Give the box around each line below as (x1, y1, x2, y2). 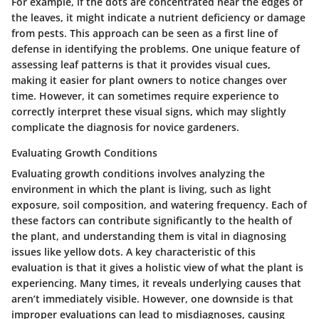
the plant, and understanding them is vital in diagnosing (11, 229, 286, 244)
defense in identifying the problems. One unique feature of (11, 42, 300, 56)
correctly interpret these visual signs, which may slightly (11, 105, 286, 119)
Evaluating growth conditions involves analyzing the (11, 167, 265, 181)
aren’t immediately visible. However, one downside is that (11, 292, 293, 306)
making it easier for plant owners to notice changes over (11, 73, 287, 88)
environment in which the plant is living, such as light (11, 182, 271, 197)
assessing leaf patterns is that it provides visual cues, (11, 58, 271, 72)
